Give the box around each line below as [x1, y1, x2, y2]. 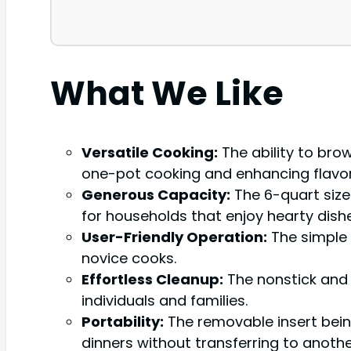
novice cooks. [81, 248, 176, 268]
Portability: [81, 311, 164, 331]
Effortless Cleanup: [81, 269, 223, 289]
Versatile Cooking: [81, 142, 218, 162]
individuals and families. [81, 290, 248, 310]
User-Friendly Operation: [81, 226, 267, 247]
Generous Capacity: [81, 184, 230, 204]
